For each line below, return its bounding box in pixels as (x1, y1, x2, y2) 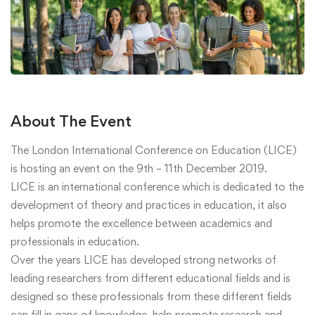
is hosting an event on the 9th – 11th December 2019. (11, 161, 267, 175)
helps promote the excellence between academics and (11, 216, 272, 230)
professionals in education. (11, 234, 139, 248)
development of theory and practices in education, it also (11, 198, 287, 212)
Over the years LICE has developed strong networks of (11, 252, 276, 266)
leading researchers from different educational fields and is (11, 271, 290, 285)
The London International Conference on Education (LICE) (11, 143, 297, 157)
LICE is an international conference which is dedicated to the (11, 179, 304, 193)
